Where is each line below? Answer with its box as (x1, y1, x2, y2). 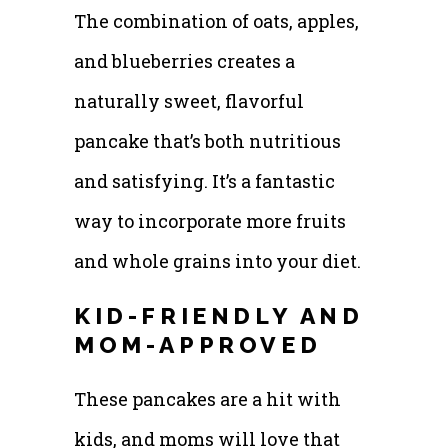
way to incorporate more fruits (74, 208, 346, 233)
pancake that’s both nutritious (74, 128, 341, 153)
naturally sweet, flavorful (74, 88, 304, 113)
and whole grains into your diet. (74, 248, 361, 273)
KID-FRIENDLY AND (74, 301, 364, 329)
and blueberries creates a (74, 48, 295, 73)
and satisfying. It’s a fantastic (74, 168, 335, 193)
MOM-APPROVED (74, 330, 322, 358)
